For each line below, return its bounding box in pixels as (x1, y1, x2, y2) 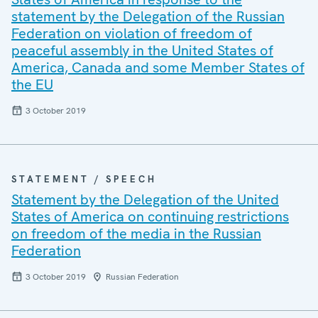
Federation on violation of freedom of (11, 24, 252, 43)
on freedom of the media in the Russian (11, 224, 261, 243)
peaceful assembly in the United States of (11, 41, 273, 60)
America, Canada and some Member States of (11, 58, 305, 77)
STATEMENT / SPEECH (11, 173, 157, 185)
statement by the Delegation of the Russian (11, 7, 285, 26)
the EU (11, 75, 53, 94)
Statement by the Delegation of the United (11, 190, 279, 209)
